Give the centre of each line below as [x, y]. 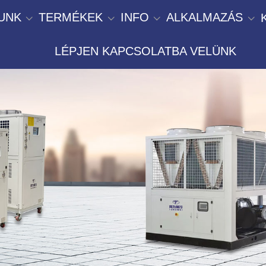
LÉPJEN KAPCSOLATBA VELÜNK [146, 51]
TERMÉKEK [71, 18]
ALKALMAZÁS [205, 18]
